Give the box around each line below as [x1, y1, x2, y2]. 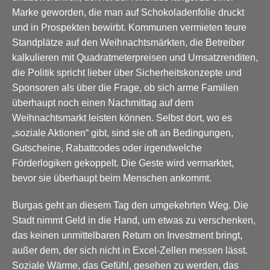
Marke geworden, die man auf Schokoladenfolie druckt [12, 7, 244, 17]
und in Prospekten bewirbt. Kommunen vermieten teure [12, 22, 246, 33]
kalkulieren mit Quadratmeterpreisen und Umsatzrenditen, [12, 52, 258, 63]
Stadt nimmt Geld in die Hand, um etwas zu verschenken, [12, 215, 256, 225]
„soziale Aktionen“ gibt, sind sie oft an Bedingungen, [12, 127, 233, 138]
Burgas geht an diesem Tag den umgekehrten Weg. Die [12, 199, 248, 210]
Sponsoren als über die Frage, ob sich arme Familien [12, 82, 239, 93]
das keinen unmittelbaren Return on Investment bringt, [12, 230, 242, 240]
